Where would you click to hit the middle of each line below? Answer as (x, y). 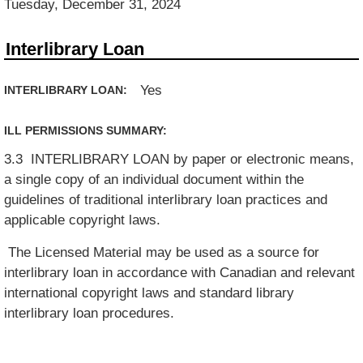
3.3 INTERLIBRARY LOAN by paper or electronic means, (179, 159)
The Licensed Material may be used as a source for (162, 252)
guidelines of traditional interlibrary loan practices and (166, 200)
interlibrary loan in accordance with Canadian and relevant (180, 273)
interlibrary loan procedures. (90, 313)
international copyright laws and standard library (149, 293)
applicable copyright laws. (85, 220)
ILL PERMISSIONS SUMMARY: (88, 130)
